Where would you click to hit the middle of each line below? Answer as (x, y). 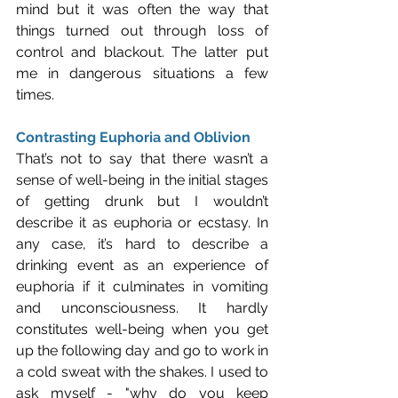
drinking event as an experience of (142, 265)
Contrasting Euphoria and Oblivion (133, 137)
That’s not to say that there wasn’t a (142, 158)
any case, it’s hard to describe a (142, 243)
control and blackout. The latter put (142, 52)
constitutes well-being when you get (142, 329)
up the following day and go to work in (142, 350)
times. (35, 94)
